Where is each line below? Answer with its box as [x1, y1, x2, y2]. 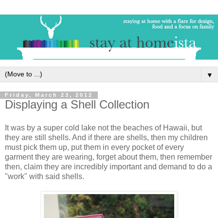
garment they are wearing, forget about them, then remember [5, 153, 212, 162]
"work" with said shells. [5, 172, 84, 181]
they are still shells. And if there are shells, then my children [5, 133, 208, 142]
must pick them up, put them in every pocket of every [5, 143, 184, 152]
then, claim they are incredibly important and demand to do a [5, 163, 212, 171]
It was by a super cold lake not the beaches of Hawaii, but [5, 124, 202, 132]
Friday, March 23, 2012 [5, 92, 93, 98]
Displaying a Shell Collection [5, 98, 149, 111]
